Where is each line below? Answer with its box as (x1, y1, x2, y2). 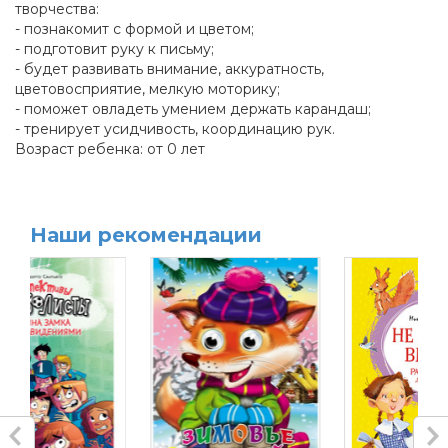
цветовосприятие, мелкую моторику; (15, 80, 280, 99)
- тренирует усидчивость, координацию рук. (15, 120, 335, 139)
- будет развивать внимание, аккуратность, (15, 60, 324, 79)
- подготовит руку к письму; (15, 40, 214, 59)
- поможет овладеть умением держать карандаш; (15, 100, 371, 119)
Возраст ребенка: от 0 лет (15, 140, 205, 159)
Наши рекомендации (30, 223, 262, 248)
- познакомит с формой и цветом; (15, 20, 254, 39)
